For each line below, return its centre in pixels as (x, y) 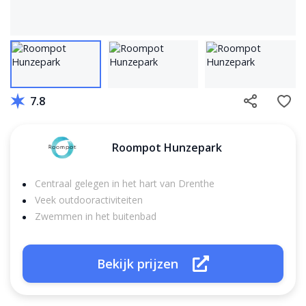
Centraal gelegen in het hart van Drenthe (125, 184)
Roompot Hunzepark (167, 147)
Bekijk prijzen (137, 263)
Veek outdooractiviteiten (89, 200)
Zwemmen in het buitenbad (96, 217)
